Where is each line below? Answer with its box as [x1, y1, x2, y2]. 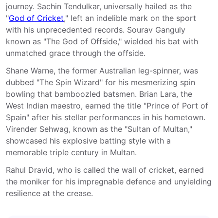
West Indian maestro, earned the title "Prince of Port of [6, 101, 208, 110]
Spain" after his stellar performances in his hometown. [6, 112, 205, 122]
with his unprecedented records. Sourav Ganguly [6, 25, 185, 35]
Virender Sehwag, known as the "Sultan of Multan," [6, 124, 192, 134]
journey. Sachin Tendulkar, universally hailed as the [6, 1, 192, 11]
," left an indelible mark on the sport [64, 13, 196, 23]
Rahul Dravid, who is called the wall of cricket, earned [6, 165, 204, 175]
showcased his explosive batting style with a [6, 136, 171, 145]
